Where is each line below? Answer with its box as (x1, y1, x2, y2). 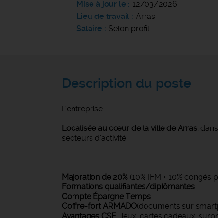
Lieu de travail (76, 12, 129, 21)
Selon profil (109, 24, 149, 33)
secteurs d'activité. (62, 133, 127, 143)
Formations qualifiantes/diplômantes (62, 182, 195, 191)
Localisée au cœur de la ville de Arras (62, 124, 197, 133)
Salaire (76, 24, 102, 33)
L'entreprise (62, 104, 103, 113)
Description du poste (62, 75, 191, 91)
